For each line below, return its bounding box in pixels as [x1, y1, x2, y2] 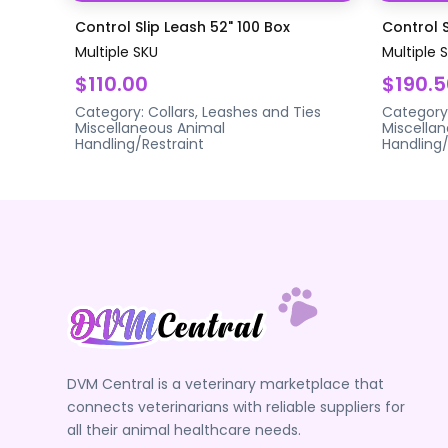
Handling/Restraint [75, 133, 205, 154]
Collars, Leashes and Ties [148, 101, 322, 122]
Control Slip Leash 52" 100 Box [75, 16, 291, 37]
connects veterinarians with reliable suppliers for [67, 396, 406, 417]
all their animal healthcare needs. [67, 419, 302, 440]
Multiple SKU [75, 41, 159, 62]
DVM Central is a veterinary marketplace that [67, 373, 385, 394]
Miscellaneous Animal [75, 117, 226, 138]
